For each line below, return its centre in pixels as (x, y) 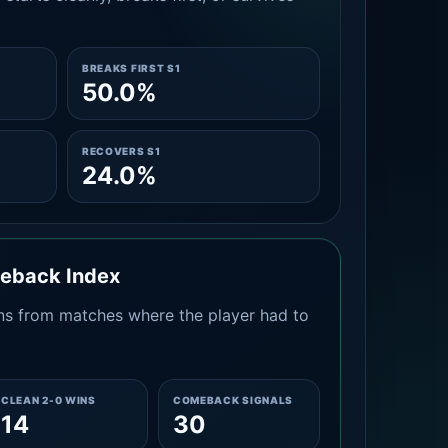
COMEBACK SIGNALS (233, 400)
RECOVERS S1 (121, 151)
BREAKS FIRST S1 (131, 68)
